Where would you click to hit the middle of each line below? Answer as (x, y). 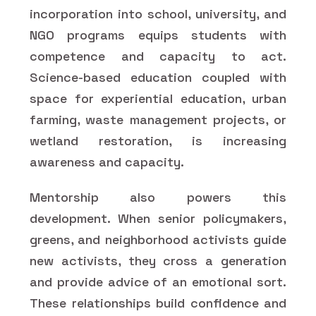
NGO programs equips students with (158, 35)
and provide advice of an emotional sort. (158, 281)
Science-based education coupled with (158, 77)
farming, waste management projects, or (158, 119)
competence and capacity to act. (158, 56)
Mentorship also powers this (158, 197)
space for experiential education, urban (158, 98)
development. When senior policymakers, (158, 218)
